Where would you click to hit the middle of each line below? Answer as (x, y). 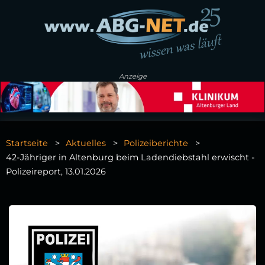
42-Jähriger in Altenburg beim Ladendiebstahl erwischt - (130, 158)
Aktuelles (86, 143)
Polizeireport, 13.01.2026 (56, 172)
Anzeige (132, 77)
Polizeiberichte (156, 143)
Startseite (27, 143)
